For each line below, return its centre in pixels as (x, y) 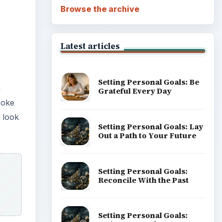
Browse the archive (100, 9)
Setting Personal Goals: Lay (150, 126)
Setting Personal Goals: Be (148, 82)
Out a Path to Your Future (147, 135)
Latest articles (90, 46)
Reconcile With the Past (143, 180)
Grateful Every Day (135, 91)
